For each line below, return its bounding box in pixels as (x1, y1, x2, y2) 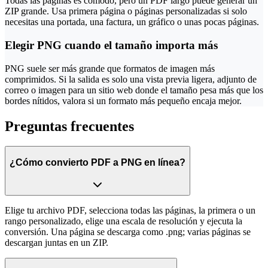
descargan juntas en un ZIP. (5, 237, 108, 248)
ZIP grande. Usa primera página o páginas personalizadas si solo (5, 6, 247, 17)
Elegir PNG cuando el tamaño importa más (5, 38, 218, 51)
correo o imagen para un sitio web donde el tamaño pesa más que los (5, 84, 263, 95)
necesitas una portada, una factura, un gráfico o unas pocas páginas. (5, 17, 259, 28)
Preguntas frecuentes (5, 118, 134, 134)
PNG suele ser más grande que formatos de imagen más (5, 63, 215, 74)
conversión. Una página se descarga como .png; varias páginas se (5, 226, 251, 237)
